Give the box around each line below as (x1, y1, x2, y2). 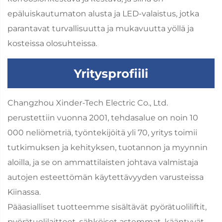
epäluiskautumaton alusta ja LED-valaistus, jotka (7, 9, 199, 19)
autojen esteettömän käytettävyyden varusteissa (7, 172, 204, 182)
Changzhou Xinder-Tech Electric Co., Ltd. (7, 98, 168, 108)
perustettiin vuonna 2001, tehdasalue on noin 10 (7, 113, 198, 123)
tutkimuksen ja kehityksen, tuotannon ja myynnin (7, 143, 208, 153)
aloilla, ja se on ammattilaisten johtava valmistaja (7, 158, 198, 167)
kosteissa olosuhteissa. (7, 39, 97, 49)
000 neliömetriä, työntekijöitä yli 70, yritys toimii (7, 128, 197, 138)
